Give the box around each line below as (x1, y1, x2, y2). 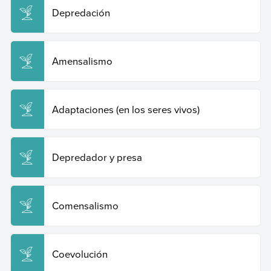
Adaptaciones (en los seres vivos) (51, 102, 200, 116)
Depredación (51, 5, 110, 19)
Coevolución (51, 246, 108, 261)
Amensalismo (51, 53, 113, 68)
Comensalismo (51, 198, 119, 213)
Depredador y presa (51, 150, 142, 165)
